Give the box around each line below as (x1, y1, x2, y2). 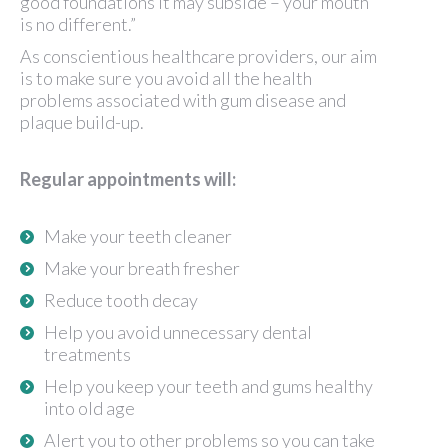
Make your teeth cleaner (44, 224, 232, 247)
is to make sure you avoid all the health (20, 66, 312, 89)
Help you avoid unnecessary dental (44, 320, 312, 343)
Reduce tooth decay (44, 288, 198, 311)
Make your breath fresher (44, 256, 240, 279)
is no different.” (20, 12, 136, 35)
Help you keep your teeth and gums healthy (44, 374, 373, 397)
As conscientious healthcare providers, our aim (20, 44, 377, 67)
